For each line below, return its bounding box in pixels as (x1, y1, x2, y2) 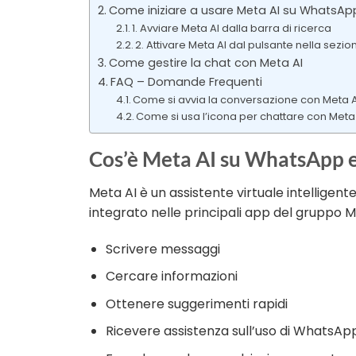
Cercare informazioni (105, 267, 238, 286)
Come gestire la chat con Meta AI (108, 55, 303, 72)
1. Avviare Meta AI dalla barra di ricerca (132, 21, 332, 37)
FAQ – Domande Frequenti (110, 74, 262, 91)
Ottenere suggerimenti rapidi (105, 294, 288, 313)
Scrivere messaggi (105, 239, 220, 258)
